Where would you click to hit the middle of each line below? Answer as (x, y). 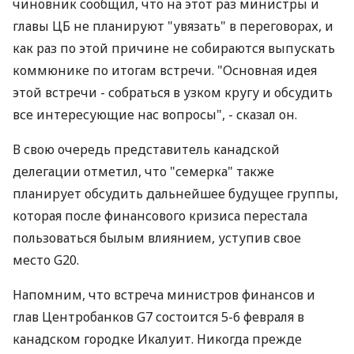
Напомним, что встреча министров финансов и (164, 295)
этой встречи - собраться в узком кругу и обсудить (173, 92)
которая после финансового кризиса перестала (160, 216)
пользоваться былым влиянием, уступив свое (157, 238)
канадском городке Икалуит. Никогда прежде (157, 339)
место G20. (46, 260)
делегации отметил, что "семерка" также (143, 171)
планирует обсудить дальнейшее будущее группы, (175, 194)
